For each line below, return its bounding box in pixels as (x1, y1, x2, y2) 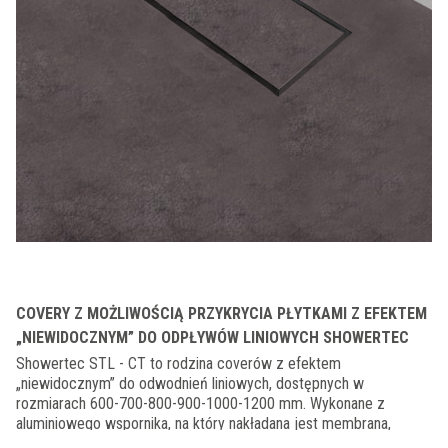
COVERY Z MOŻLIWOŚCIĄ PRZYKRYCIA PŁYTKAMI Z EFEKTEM (16, 304, 427, 323)
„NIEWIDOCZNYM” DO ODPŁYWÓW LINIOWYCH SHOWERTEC (16, 328, 409, 347)
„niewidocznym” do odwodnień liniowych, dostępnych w (16, 374, 364, 393)
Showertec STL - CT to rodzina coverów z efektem (16, 354, 341, 373)
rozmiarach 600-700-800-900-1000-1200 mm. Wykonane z (16, 394, 385, 413)
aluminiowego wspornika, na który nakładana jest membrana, (16, 414, 391, 433)
